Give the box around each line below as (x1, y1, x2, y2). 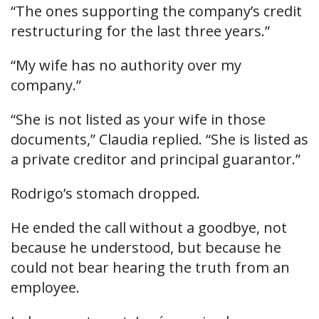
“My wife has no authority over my (11, 56, 241, 75)
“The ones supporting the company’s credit (11, 1, 302, 21)
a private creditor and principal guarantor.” (11, 150, 300, 169)
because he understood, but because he (11, 238, 281, 258)
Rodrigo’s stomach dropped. (11, 184, 200, 204)
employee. (11, 278, 80, 298)
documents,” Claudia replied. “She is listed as (11, 130, 308, 150)
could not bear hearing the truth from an (11, 258, 290, 278)
